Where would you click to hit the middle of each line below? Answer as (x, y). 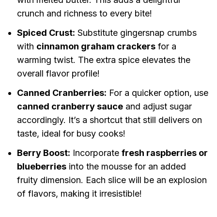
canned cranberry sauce (70, 107)
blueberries (41, 167)
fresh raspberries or (164, 153)
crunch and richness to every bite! (84, 14)
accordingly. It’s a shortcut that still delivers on (109, 120)
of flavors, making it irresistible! (79, 194)
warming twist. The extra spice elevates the (103, 60)
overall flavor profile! (58, 74)
